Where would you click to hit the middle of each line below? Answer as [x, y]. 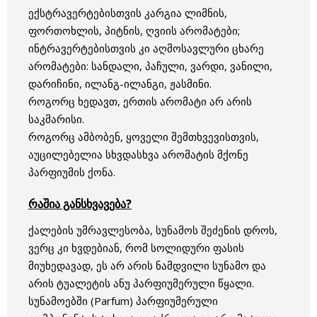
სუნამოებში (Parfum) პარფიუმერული [123, 300]
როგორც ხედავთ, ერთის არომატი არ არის [140, 102]
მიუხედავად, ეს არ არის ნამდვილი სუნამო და [147, 265]
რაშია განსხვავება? [80, 204]
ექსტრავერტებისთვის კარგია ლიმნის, [128, 13]
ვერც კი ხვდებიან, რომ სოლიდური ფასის [136, 247]
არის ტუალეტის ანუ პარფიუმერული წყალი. [141, 283]
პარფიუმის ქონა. [72, 172]
